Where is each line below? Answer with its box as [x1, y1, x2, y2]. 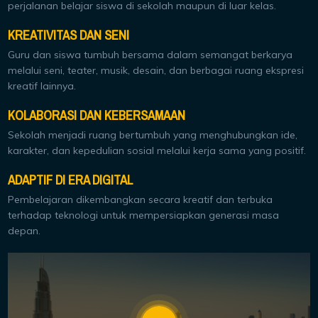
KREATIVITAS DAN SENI [8, 23, 130, 48]
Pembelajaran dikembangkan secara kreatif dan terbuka [8, 192, 273, 206]
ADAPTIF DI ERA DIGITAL [8, 168, 133, 192]
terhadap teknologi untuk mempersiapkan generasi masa [8, 208, 280, 221]
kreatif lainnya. [8, 79, 77, 92]
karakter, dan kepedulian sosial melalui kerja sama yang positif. [8, 143, 307, 157]
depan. [8, 224, 41, 237]
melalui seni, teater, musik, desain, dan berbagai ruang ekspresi [8, 63, 305, 77]
